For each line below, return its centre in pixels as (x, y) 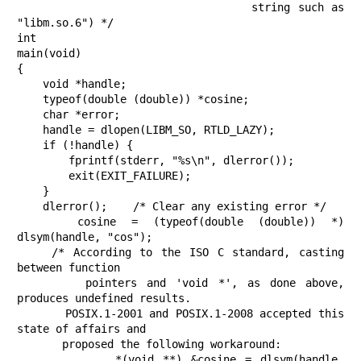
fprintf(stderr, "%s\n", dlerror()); (43, 161)
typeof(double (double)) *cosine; (30, 100)
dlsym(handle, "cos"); (85, 237)
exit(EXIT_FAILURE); (43, 176)
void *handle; (30, 84)
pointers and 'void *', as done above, (52, 283)
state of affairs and (81, 329)
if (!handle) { (30, 145)
